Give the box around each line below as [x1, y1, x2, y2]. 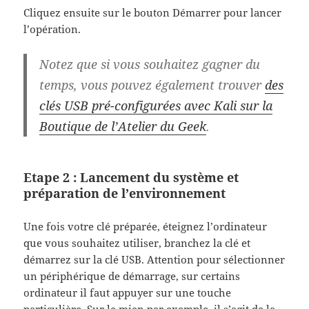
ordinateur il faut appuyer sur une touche [23, 285, 232, 299]
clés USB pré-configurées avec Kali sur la [39, 97, 272, 114]
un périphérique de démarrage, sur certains [23, 268, 241, 283]
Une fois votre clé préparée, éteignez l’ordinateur [23, 219, 268, 233]
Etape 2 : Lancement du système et [23, 168, 239, 186]
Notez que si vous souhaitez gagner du [39, 55, 260, 72]
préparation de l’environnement [23, 184, 226, 201]
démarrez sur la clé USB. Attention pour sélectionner [23, 252, 286, 266]
